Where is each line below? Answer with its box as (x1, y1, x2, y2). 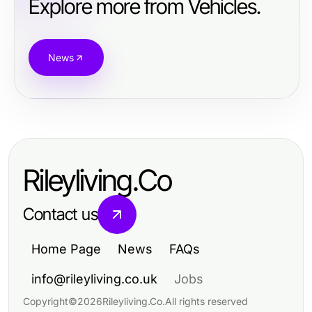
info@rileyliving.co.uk (31, 272, 157, 286)
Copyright (23, 295, 68, 307)
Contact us (23, 204, 98, 224)
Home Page (31, 242, 101, 256)
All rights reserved (165, 295, 248, 307)
